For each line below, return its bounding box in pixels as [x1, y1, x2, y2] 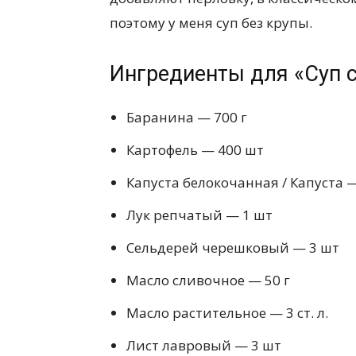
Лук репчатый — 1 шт [126, 206, 273, 225]
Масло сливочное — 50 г [126, 271, 290, 290]
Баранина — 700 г [126, 108, 247, 127]
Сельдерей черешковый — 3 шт [126, 238, 339, 257]
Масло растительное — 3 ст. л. [126, 304, 328, 323]
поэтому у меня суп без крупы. [110, 14, 312, 33]
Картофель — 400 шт [126, 141, 264, 160]
